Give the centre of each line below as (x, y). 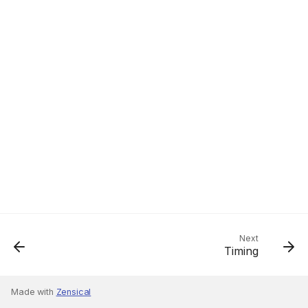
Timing (241, 251)
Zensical (74, 292)
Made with (34, 292)
